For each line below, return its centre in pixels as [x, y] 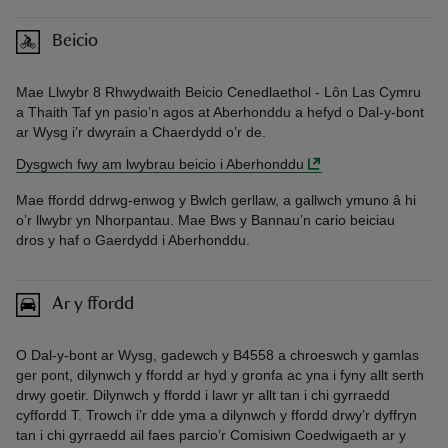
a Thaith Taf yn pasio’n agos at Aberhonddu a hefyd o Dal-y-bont [220, 111]
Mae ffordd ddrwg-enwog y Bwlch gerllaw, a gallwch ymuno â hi [216, 199]
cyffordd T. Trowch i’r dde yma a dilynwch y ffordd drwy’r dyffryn [216, 414]
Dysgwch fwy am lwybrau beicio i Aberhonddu [160, 163]
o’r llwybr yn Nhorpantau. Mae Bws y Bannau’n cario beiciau [205, 219]
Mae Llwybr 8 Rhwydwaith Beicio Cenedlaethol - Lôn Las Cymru [218, 91]
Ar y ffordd [93, 304]
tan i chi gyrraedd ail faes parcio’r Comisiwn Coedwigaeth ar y [211, 434]
